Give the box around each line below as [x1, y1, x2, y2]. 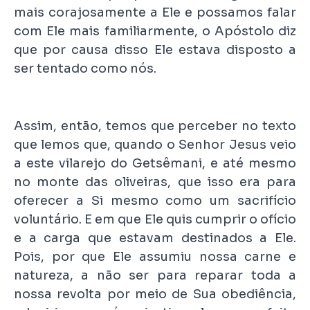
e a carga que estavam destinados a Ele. [14, 230, 296, 246]
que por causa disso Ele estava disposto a [14, 42, 296, 58]
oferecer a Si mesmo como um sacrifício [14, 192, 296, 208]
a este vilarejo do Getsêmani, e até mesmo [14, 155, 296, 171]
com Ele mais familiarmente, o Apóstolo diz [14, 24, 296, 39]
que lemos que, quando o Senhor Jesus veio [14, 136, 296, 152]
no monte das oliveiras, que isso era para [14, 174, 296, 190]
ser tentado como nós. [14, 61, 156, 77]
